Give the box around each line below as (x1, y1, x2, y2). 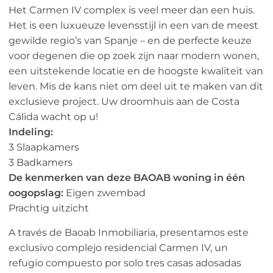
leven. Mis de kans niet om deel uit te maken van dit (9, 80, 263, 93)
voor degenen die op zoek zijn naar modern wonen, (9, 50, 259, 62)
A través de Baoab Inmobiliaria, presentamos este (9, 227, 249, 239)
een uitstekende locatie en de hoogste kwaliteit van (9, 65, 263, 77)
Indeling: (9, 126, 53, 138)
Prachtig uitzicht (9, 202, 89, 214)
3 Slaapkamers (9, 141, 79, 154)
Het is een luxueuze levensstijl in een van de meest (9, 19, 258, 32)
